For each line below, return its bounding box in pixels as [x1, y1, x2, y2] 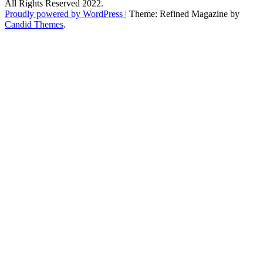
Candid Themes [5, 19, 63, 30]
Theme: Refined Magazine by [129, 9, 240, 19]
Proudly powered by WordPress [5, 9, 125, 19]
